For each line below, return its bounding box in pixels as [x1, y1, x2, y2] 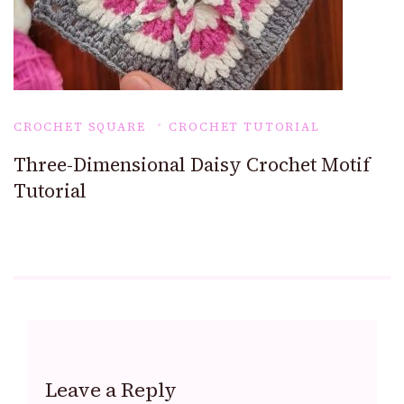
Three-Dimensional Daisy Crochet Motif [14, 151, 370, 179]
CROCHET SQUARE [14, 119, 146, 135]
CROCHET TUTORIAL [169, 119, 320, 135]
